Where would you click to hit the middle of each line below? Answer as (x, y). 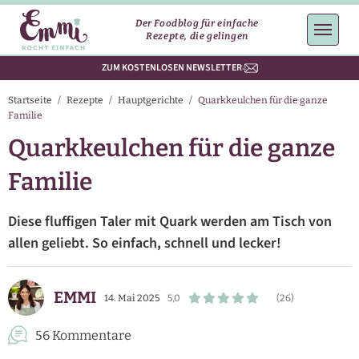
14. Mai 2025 (132, 298)
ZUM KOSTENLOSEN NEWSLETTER (171, 68)
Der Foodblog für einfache (197, 23)
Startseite (30, 100)
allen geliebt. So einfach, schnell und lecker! (145, 243)
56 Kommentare (83, 335)
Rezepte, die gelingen (197, 36)
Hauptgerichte (151, 100)
